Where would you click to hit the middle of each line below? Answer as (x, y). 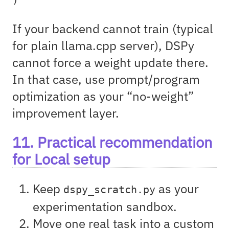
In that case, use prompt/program (106, 79)
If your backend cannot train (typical (113, 29)
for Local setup (61, 159)
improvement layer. (66, 113)
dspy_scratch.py (109, 190)
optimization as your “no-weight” (103, 96)
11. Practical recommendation (112, 142)
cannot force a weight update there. (110, 63)
